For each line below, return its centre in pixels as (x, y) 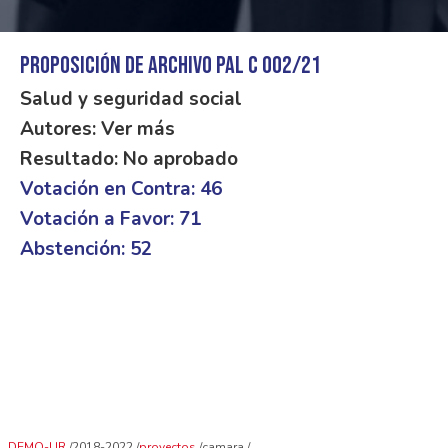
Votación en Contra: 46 (121, 189)
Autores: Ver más (97, 129)
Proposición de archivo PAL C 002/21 (170, 65)
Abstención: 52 (86, 249)
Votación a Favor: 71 (110, 219)
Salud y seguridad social (131, 99)
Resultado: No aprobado (129, 159)
